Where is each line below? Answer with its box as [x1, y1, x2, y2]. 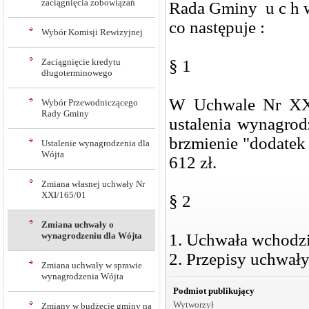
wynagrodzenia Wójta [41, 271, 123, 281]
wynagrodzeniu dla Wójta [41, 230, 142, 241]
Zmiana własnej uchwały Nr [41, 179, 145, 189]
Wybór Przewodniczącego [41, 97, 138, 108]
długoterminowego [41, 68, 112, 78]
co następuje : [169, 18, 265, 37]
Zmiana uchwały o [41, 219, 114, 230]
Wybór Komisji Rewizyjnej [41, 27, 143, 37]
